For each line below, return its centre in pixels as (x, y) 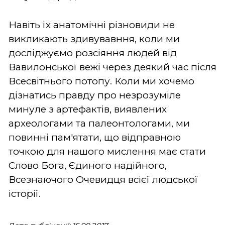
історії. (25, 193)
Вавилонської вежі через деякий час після (113, 67)
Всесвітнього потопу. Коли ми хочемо (101, 81)
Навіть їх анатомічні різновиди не (92, 25)
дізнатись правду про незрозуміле (95, 95)
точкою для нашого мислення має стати (107, 151)
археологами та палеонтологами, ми (99, 123)
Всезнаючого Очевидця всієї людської (103, 179)
